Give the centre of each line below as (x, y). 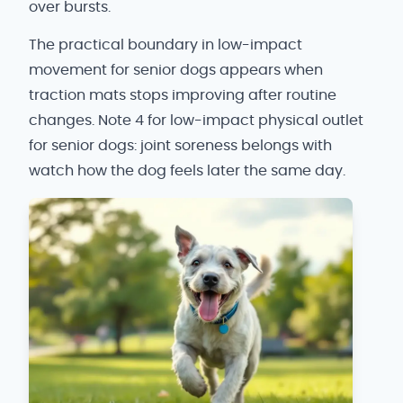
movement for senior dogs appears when (176, 70)
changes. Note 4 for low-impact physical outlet (196, 120)
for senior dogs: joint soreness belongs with (180, 145)
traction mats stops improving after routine (183, 95)
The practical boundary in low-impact (166, 45)
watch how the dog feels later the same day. (187, 170)
